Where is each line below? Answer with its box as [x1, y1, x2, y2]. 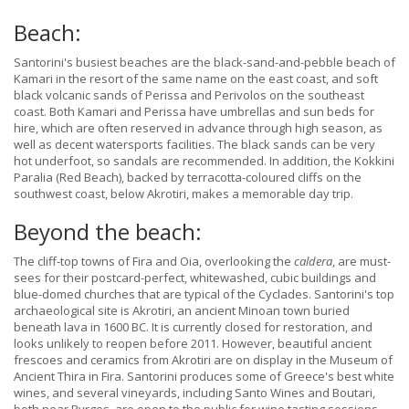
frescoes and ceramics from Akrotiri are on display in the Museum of [14, 351, 393, 369]
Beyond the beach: [14, 216, 202, 247]
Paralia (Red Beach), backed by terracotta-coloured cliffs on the [14, 169, 362, 186]
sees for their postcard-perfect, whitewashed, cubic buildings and [14, 269, 376, 287]
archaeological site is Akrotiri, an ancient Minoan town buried [14, 302, 350, 320]
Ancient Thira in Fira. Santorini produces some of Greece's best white [14, 368, 394, 385]
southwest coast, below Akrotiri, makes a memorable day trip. [14, 185, 353, 203]
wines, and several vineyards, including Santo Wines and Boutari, [14, 384, 375, 402]
